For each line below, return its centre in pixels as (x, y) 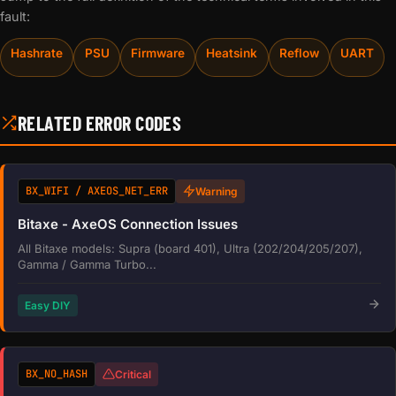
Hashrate (37, 53)
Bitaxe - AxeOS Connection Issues (128, 224)
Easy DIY (48, 305)
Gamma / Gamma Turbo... (87, 264)
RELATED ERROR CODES (100, 122)
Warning (217, 191)
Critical (133, 374)
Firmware (157, 53)
